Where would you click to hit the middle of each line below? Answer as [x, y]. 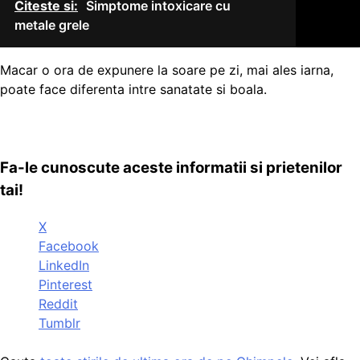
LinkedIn [64, 266]
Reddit [58, 304]
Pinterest [65, 285]
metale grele [52, 25]
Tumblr [59, 323]
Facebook [69, 246]
